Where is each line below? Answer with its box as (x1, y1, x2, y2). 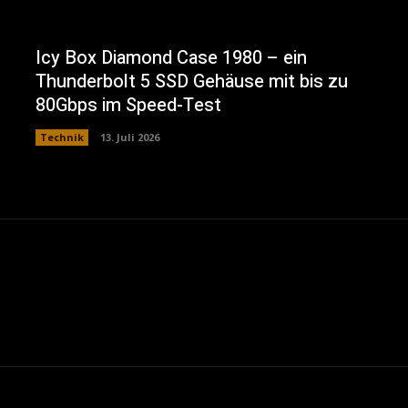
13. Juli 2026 (99, 130, 159, 145)
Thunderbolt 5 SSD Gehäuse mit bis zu (35, 68, 348, 96)
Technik (39, 130, 84, 145)
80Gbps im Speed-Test (35, 92, 221, 119)
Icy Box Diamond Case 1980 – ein (35, 45, 307, 72)
